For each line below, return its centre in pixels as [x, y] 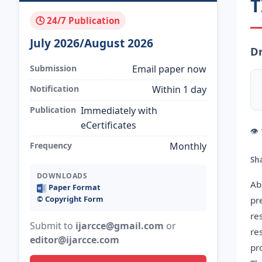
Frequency [51, 145]
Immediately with [119, 110]
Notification [54, 89]
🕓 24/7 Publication [77, 20]
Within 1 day [180, 90]
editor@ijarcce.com [74, 240]
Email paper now [170, 69]
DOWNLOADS [62, 176]
